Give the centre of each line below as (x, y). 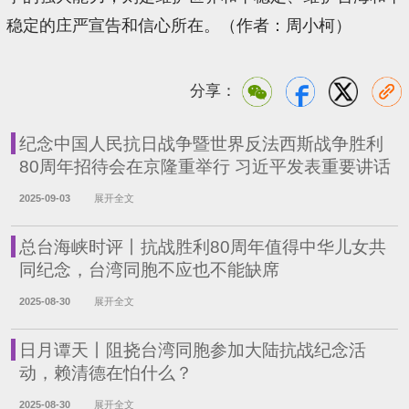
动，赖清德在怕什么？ (105, 373)
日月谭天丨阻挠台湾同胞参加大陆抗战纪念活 (192, 351)
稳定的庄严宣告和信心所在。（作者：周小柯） (179, 25)
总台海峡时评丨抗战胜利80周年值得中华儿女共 (202, 247)
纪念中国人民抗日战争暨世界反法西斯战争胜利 (201, 144)
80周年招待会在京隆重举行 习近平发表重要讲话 (204, 167)
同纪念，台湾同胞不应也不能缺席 (149, 270)
